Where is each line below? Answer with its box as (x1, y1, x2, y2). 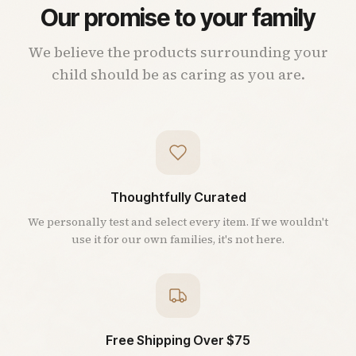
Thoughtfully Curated (110, 188, 246, 205)
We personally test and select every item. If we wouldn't (28, 213, 328, 230)
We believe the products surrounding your (28, 41, 328, 62)
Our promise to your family (40, 2, 316, 32)
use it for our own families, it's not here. (72, 230, 284, 247)
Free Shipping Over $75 (106, 331, 250, 348)
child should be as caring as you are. (51, 64, 305, 84)
